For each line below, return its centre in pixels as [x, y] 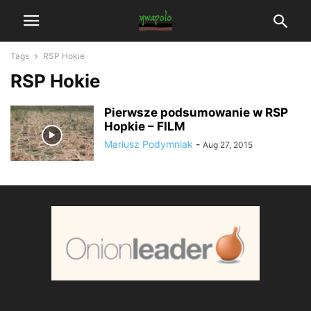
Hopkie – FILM [145, 126]
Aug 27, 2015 [228, 145]
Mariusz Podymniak [149, 144]
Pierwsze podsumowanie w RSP [196, 112]
